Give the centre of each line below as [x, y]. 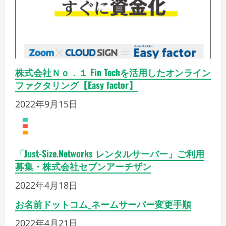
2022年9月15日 [46, 104]
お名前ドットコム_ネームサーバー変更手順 [103, 204]
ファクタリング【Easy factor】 [76, 84]
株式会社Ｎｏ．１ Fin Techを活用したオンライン [113, 72]
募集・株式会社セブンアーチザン [83, 166]
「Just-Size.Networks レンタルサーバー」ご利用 [110, 153]
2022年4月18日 [46, 185]
